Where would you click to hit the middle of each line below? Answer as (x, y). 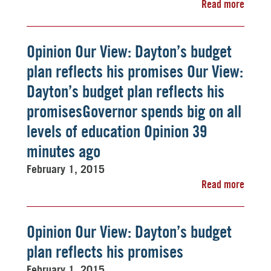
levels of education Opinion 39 (117, 131)
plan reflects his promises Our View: (135, 71)
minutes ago (64, 151)
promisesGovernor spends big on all (134, 111)
